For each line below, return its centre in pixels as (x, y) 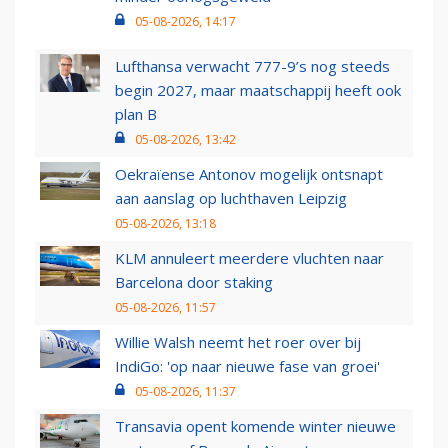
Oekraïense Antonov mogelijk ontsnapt (249, 174)
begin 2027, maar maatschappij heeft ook (258, 90)
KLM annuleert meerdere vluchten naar (249, 258)
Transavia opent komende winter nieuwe (255, 426)
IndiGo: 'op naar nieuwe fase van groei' (247, 366)
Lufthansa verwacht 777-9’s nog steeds (252, 66)
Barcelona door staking (194, 282)
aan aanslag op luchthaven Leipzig (231, 198)
